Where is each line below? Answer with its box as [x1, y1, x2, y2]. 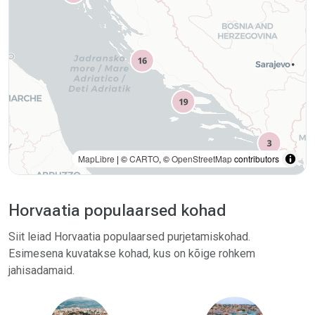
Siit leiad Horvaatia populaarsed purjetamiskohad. [8, 230, 250, 244]
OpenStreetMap [172, 153, 232, 165]
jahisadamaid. [8, 264, 75, 278]
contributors [232, 153, 279, 165]
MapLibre [78, 153, 115, 165]
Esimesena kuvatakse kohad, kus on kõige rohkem [8, 247, 255, 261]
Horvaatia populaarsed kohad [8, 200, 226, 221]
